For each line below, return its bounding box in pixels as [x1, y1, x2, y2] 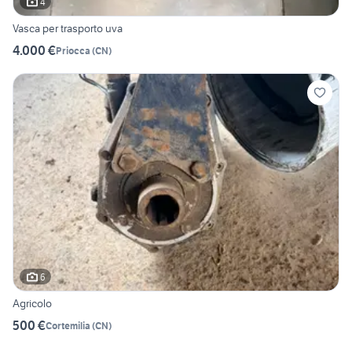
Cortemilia [46, 319, 90, 332]
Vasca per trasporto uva [13, 21, 123, 36]
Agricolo [13, 296, 52, 311]
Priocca [56, 44, 90, 57]
